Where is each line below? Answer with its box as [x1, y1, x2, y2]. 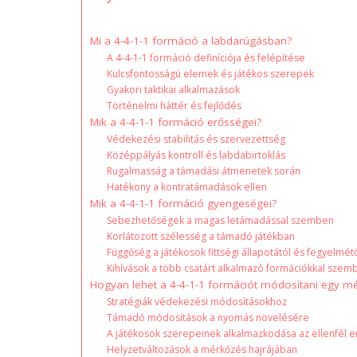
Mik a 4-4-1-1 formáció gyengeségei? [90, 195, 277, 210]
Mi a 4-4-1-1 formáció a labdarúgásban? [90, 33, 292, 48]
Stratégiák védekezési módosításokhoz [107, 294, 288, 308]
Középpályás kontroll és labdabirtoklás [107, 147, 286, 162]
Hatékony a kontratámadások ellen [107, 179, 268, 194]
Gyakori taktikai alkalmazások [107, 82, 241, 96]
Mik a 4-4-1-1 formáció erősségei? [90, 114, 261, 129]
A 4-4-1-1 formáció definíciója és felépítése [107, 50, 306, 65]
